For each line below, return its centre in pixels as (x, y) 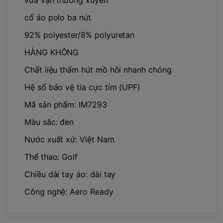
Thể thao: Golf (51, 157)
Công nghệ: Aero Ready (69, 191)
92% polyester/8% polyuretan (80, 35)
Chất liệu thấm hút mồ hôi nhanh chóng (98, 69)
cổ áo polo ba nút (58, 17)
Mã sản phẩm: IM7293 (66, 104)
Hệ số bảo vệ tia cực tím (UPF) (83, 87)
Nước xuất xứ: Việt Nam (69, 139)
